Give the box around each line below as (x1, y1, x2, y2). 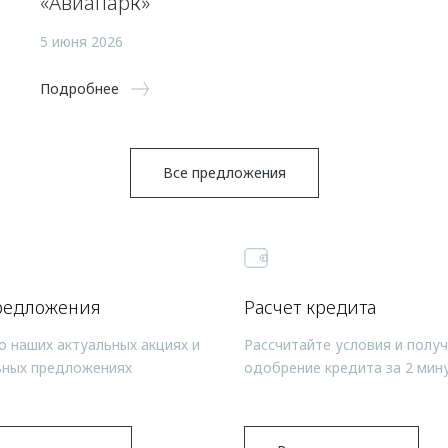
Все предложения (162, 162, 286, 182)
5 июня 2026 (40, 31, 123, 51)
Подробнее (40, 78, 119, 98)
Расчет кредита (244, 294, 376, 319)
